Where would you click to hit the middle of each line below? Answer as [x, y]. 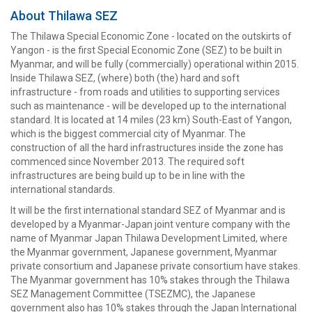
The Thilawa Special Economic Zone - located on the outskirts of [151, 36]
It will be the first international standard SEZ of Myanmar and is [148, 210]
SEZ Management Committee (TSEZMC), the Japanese [133, 294]
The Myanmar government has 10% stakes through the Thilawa [150, 280]
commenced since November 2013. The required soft [127, 162]
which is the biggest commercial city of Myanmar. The [128, 134]
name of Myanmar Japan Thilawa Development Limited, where [149, 238]
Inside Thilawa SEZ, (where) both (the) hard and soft [125, 78]
